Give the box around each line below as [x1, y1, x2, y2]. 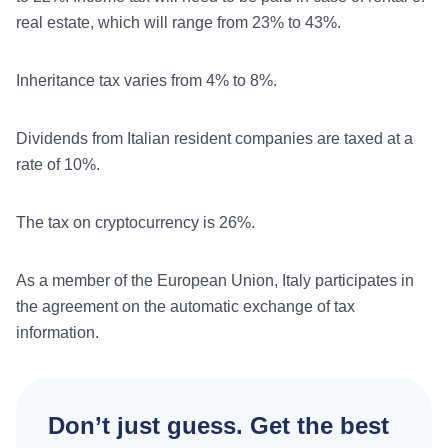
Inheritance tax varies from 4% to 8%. [16, 71, 277, 89]
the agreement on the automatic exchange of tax [16, 297, 355, 315]
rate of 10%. [16, 155, 100, 173]
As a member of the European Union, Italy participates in [16, 271, 414, 289]
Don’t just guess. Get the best [48, 411, 389, 439]
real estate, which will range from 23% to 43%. [16, 13, 341, 31]
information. [16, 323, 99, 341]
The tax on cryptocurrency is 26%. [16, 213, 255, 231]
